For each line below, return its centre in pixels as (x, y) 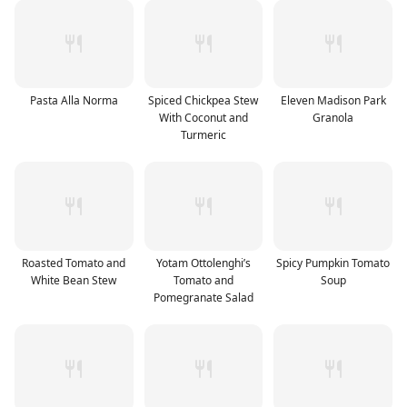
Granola (333, 117)
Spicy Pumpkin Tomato (333, 263)
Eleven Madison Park (333, 100)
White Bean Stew (74, 280)
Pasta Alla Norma (74, 100)
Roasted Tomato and (74, 263)
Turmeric (203, 134)
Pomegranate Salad (203, 297)
